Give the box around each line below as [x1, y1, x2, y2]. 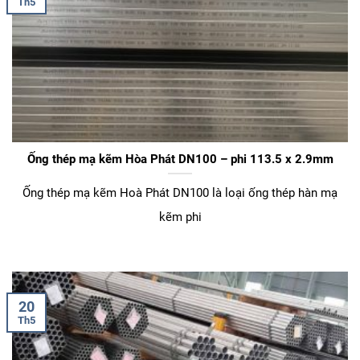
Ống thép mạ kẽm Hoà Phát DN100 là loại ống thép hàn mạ [22, 186, 337, 201]
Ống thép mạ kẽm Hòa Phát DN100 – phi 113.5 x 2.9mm [27, 151, 333, 166]
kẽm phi [158, 210, 202, 225]
